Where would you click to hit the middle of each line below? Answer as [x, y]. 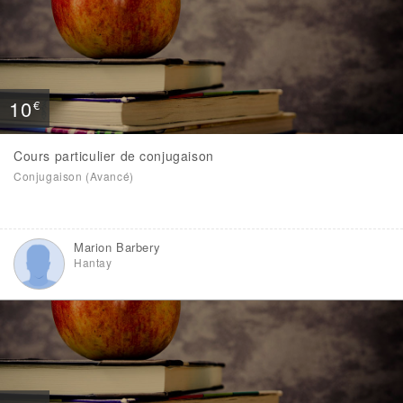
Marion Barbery [117, 247]
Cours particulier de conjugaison [114, 156]
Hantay [93, 262]
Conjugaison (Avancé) [74, 176]
